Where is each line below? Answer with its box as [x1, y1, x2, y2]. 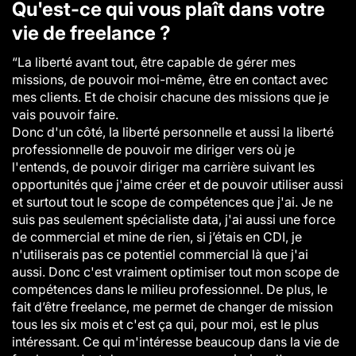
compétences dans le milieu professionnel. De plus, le [12, 281, 327, 297]
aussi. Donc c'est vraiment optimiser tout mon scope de [12, 264, 339, 280]
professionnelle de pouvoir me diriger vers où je [12, 141, 295, 157]
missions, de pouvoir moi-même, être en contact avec [12, 72, 328, 87]
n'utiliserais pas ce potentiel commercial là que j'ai [12, 246, 308, 262]
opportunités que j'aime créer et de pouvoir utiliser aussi [12, 176, 343, 192]
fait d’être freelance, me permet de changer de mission [12, 299, 333, 315]
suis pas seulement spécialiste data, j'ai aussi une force [12, 211, 335, 227]
